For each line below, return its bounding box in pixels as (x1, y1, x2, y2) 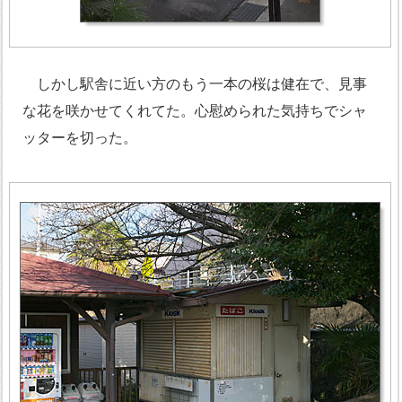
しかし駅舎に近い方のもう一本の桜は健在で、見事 (22, 73, 367, 94)
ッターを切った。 (22, 127, 137, 148)
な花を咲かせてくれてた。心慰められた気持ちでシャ (22, 100, 367, 121)
